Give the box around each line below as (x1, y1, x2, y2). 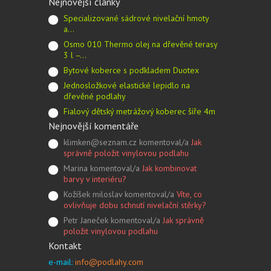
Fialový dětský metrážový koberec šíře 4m (64, 106, 215, 117)
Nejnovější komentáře (48, 120, 139, 132)
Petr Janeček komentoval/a (64, 215, 163, 226)
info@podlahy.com (75, 256, 143, 267)
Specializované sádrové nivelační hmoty (64, 13, 209, 24)
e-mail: (48, 256, 75, 267)
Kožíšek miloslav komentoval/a (64, 189, 177, 200)
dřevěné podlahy (64, 91, 126, 102)
